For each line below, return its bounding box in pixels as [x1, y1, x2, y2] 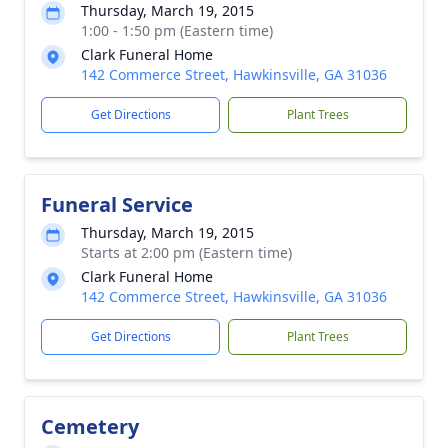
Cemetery [41, 413, 139, 440]
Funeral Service [41, 191, 193, 218]
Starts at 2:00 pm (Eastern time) [81, 243, 292, 262]
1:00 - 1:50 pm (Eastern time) [81, 21, 273, 40]
